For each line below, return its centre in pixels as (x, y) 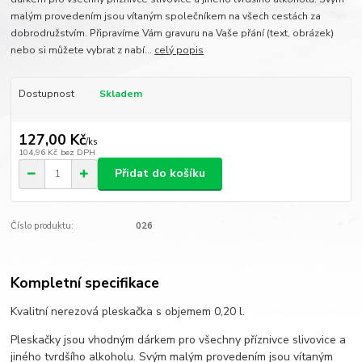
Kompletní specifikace (85, 283)
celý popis (179, 51)
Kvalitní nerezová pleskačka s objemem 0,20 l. (128, 312)
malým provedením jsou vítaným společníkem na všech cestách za (166, 17)
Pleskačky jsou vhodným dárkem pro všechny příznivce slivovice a (179, 340)
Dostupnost (46, 94)
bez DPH (78, 152)
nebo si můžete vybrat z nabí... (83, 51)
